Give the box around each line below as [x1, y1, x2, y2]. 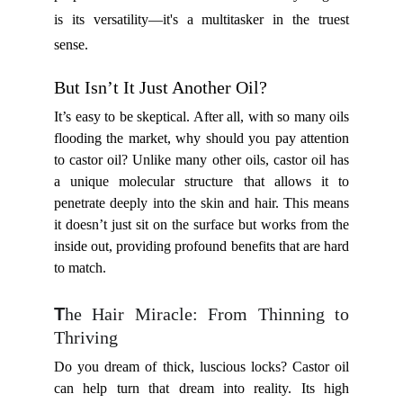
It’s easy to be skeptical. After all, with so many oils [54, 109, 349, 124]
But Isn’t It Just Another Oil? [54, 77, 267, 97]
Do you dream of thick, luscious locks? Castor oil [54, 359, 349, 374]
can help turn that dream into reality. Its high [54, 381, 349, 396]
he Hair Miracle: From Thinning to [65, 304, 349, 324]
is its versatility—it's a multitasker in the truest [54, 12, 349, 27]
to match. [54, 260, 106, 275]
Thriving [54, 327, 118, 347]
